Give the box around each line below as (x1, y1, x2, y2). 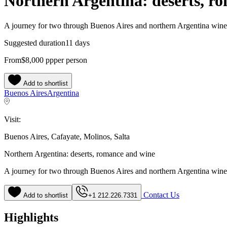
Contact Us (141, 190, 179, 199)
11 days (65, 38, 90, 47)
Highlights (4, 210, 58, 224)
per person (54, 55, 87, 64)
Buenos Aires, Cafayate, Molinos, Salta (4, 132, 130, 141)
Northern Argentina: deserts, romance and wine (4, 149, 155, 158)
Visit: (4, 115, 21, 124)
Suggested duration (4, 38, 65, 47)
